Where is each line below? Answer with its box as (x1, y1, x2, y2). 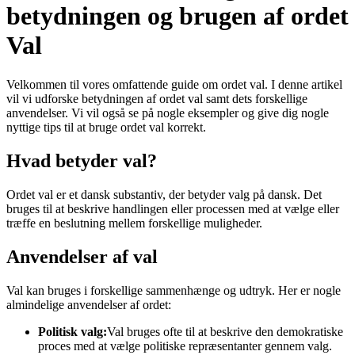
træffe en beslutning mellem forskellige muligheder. (6, 216, 262, 230)
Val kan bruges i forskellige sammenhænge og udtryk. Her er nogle (6, 283, 341, 297)
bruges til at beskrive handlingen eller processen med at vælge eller (6, 201, 339, 216)
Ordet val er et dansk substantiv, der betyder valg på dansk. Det (6, 187, 322, 201)
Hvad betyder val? (6, 150, 157, 171)
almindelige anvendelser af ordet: (6, 297, 171, 311)
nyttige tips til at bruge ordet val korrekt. (6, 120, 206, 134)
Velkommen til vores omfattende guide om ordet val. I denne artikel (6, 77, 342, 91)
